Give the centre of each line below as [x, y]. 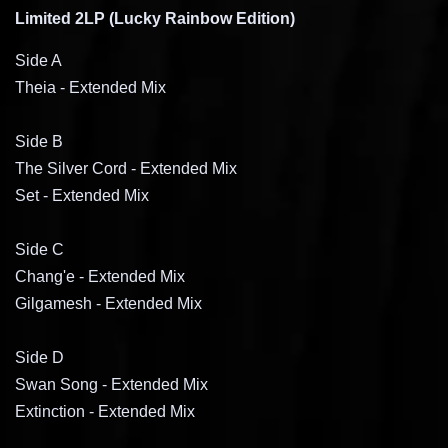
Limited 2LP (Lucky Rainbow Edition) [155, 19]
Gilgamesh [53, 304]
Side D [39, 358]
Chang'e [45, 277]
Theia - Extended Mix [90, 88]
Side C [39, 250]
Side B [39, 142]
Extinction [50, 412]
